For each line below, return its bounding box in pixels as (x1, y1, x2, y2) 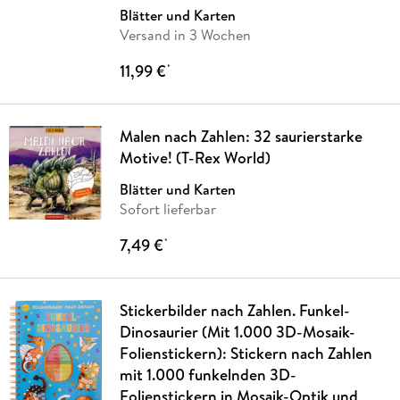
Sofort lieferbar (119, 198, 216, 219)
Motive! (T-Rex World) (119, 146, 271, 169)
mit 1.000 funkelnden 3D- (119, 362, 296, 386)
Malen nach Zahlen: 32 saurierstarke (119, 124, 362, 147)
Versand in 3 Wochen (119, 24, 251, 45)
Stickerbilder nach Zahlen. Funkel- (119, 298, 350, 321)
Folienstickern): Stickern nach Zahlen (119, 341, 372, 364)
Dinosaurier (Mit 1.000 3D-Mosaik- (119, 320, 355, 343)
